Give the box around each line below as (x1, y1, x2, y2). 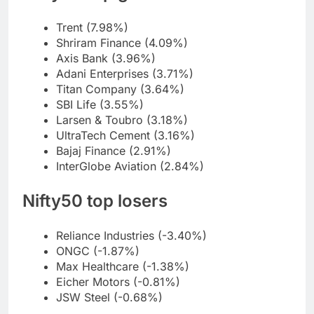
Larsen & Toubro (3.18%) (56, 113, 188, 128)
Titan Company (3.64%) (56, 82, 184, 97)
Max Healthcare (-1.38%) (56, 259, 189, 274)
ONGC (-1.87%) (56, 244, 139, 259)
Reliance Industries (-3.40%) (56, 228, 207, 243)
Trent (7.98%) (56, 20, 128, 35)
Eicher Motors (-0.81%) (56, 275, 180, 289)
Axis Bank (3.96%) (56, 51, 156, 66)
